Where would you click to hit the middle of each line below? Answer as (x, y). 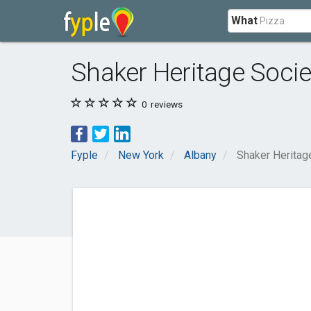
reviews (166, 104)
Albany (200, 155)
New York (141, 155)
